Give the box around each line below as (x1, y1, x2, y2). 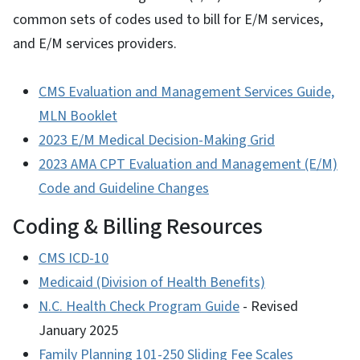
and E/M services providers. (13, 33, 177, 54)
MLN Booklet (39, 105, 117, 126)
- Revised (239, 296, 298, 317)
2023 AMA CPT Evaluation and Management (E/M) (39, 153, 337, 174)
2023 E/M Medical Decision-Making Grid (39, 129, 275, 150)
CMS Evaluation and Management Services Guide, (39, 81, 334, 102)
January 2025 (39, 320, 118, 341)
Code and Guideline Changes (39, 178, 209, 198)
